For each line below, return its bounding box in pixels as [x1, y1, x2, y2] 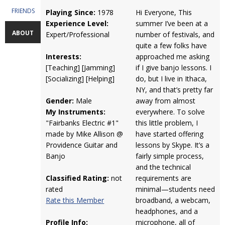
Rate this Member [46, 195, 104, 205]
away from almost [135, 96, 195, 105]
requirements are [135, 173, 191, 183]
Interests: [46, 52, 82, 61]
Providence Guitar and [46, 140, 118, 150]
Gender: [46, 96, 74, 105]
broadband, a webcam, [135, 195, 210, 205]
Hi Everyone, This [135, 8, 192, 17]
